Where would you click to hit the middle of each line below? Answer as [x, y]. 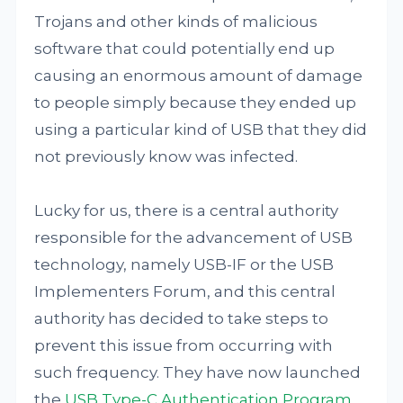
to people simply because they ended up [196, 103]
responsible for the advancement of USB [194, 237]
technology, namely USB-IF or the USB [184, 264]
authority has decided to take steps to [182, 318]
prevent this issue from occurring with [184, 345]
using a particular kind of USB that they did [201, 130]
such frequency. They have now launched [198, 372]
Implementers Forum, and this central [185, 291]
